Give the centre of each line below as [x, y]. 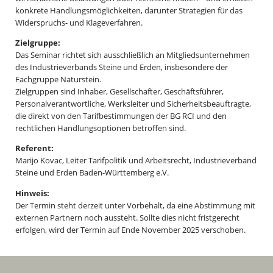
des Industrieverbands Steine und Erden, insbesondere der [122, 67]
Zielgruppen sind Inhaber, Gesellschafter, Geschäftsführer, [119, 91]
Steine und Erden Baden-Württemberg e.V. [92, 173]
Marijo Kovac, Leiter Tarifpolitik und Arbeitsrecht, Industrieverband [136, 161]
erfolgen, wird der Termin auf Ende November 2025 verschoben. [131, 229]
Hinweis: [32, 193]
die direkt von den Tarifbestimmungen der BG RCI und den [121, 115]
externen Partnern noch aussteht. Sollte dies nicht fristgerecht [127, 217]
